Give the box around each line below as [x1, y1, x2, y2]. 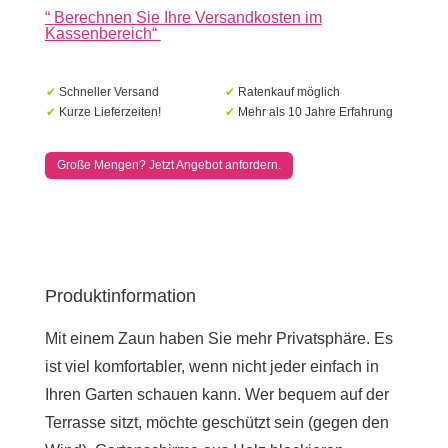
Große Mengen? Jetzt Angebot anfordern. [56, 158, 281, 173]
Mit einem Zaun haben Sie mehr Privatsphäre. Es [44, 329, 393, 347]
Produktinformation [44, 285, 196, 306]
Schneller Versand [58, 84, 159, 99]
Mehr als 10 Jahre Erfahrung [237, 104, 393, 119]
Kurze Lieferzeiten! [58, 104, 161, 119]
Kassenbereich [44, 24, 152, 42]
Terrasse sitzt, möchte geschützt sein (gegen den [44, 413, 389, 431]
